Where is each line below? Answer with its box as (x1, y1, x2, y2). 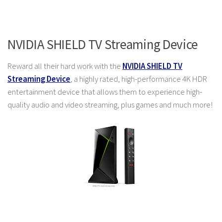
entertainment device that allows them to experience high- (7, 87, 202, 98)
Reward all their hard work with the (7, 61, 122, 72)
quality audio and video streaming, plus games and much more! (7, 100, 213, 111)
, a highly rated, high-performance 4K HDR (70, 74, 207, 85)
